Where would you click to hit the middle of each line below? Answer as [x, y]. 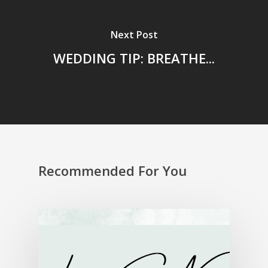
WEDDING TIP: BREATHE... [134, 58]
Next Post [134, 34]
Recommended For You [112, 170]
